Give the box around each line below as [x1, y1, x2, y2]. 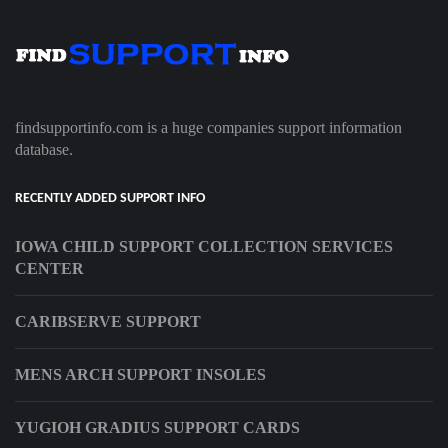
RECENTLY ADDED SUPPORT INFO [15, 191, 205, 207]
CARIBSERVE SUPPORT [15, 313, 201, 331]
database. [15, 141, 73, 159]
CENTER [15, 260, 84, 278]
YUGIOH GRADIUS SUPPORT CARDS [15, 419, 300, 437]
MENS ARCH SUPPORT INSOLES [15, 366, 266, 384]
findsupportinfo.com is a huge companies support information [15, 119, 402, 137]
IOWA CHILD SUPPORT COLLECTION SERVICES [15, 238, 393, 256]
